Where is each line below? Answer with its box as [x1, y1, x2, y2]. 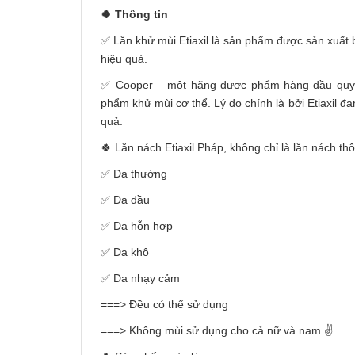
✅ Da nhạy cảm [101, 272, 180, 284]
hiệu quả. [101, 52, 147, 65]
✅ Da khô [101, 246, 149, 258]
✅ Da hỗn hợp [101, 219, 173, 232]
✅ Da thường [101, 167, 167, 180]
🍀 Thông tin [101, 8, 168, 21]
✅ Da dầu [101, 193, 150, 206]
